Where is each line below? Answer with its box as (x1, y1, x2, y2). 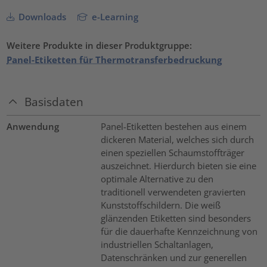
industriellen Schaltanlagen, (100, 238, 213, 250)
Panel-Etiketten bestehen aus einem (100, 120, 247, 132)
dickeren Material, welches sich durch (100, 133, 254, 145)
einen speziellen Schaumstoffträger (100, 146, 244, 159)
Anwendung (7, 120, 60, 132)
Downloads (16, 11, 67, 23)
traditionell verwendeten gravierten (100, 185, 246, 198)
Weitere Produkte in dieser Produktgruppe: (7, 39, 193, 52)
